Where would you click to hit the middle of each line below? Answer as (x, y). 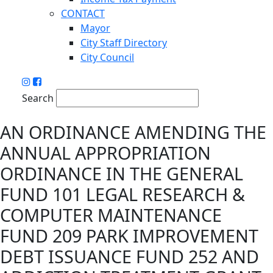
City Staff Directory (124, 43)
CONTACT (83, 13)
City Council (107, 57)
